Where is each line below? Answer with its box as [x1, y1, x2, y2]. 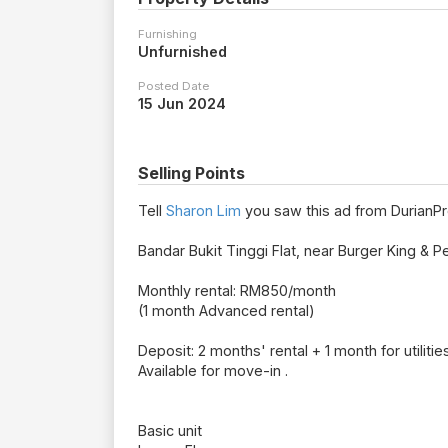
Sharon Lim [166, 202, 241, 220]
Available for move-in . [138, 362, 288, 380]
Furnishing [138, 27, 197, 42]
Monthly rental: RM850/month [138, 282, 336, 300]
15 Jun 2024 [138, 95, 226, 113]
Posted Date [138, 79, 209, 94]
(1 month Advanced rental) [138, 302, 315, 320]
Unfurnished [138, 43, 227, 61]
